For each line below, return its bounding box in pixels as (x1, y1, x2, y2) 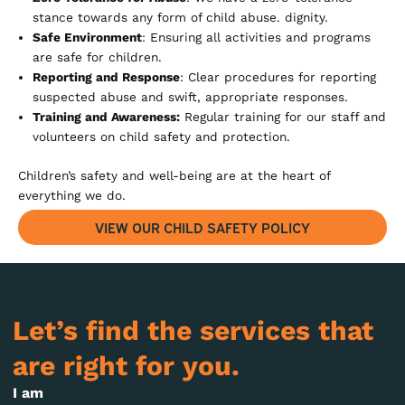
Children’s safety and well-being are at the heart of (18, 167, 330, 183)
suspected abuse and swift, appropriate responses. (32, 89, 348, 104)
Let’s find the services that (12, 314, 373, 346)
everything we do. (18, 187, 126, 202)
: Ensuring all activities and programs (141, 29, 371, 44)
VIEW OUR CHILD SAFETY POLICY (95, 217, 310, 236)
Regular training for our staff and (179, 108, 386, 124)
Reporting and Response (32, 69, 180, 84)
